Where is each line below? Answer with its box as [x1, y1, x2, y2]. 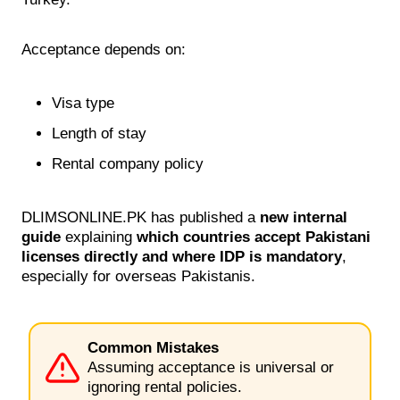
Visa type [52, 94, 114, 112]
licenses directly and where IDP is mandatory [21, 247, 342, 265]
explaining [61, 228, 137, 246]
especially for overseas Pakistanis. [21, 267, 255, 285]
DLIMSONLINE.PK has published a [21, 208, 260, 226]
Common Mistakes [87, 338, 219, 356]
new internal [260, 208, 347, 226]
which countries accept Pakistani [137, 228, 371, 246]
